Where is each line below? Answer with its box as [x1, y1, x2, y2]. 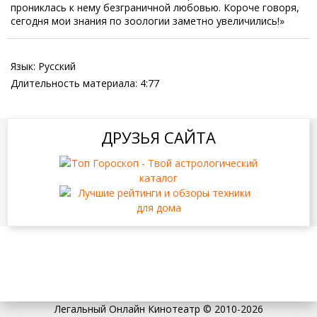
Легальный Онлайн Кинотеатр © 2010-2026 [54, 301, 263, 316]
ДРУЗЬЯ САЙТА [101, 126, 216, 148]
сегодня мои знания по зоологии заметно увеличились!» [11, 13, 284, 28]
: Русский [33, 59, 76, 73]
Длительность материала [11, 76, 135, 90]
